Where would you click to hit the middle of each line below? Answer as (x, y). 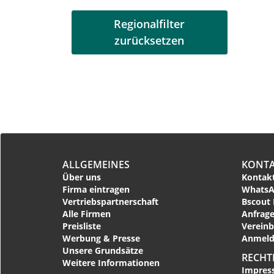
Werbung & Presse (101, 238)
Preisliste (82, 226)
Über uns (82, 177)
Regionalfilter (150, 24)
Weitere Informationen (111, 262)
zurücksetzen (150, 40)
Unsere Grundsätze (103, 250)
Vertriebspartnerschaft (110, 201)
